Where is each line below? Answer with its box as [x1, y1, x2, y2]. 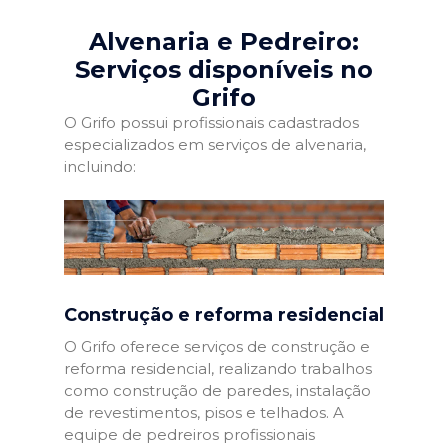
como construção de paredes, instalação [64, 381, 371, 401]
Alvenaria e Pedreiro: [89, 26, 359, 56]
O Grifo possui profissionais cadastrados [64, 112, 359, 132]
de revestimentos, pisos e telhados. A [64, 403, 344, 423]
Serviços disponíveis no [75, 54, 373, 84]
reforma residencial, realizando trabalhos [64, 359, 372, 379]
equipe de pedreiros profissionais [64, 425, 315, 445]
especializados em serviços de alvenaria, [64, 134, 366, 154]
